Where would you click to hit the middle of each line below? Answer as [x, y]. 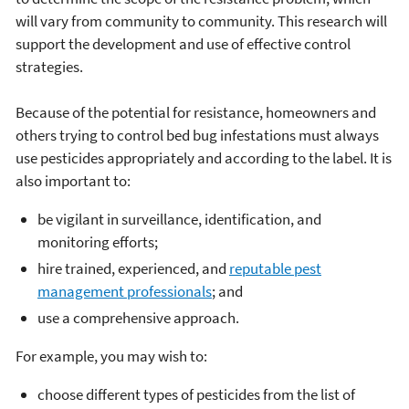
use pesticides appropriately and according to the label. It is [204, 157]
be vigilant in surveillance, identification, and [179, 219]
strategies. [49, 66]
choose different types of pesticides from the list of [196, 394]
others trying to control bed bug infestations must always [197, 135]
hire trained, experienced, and [133, 268]
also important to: [73, 180]
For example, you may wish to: [111, 356]
